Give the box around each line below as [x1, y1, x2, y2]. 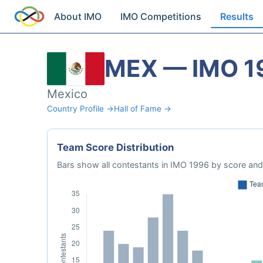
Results [220, 11, 254, 22]
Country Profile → [47, 104, 114, 113]
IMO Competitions [120, 11, 202, 22]
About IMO [54, 11, 102, 22]
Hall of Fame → [114, 104, 171, 113]
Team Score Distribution [57, 141, 174, 153]
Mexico [47, 87, 87, 101]
